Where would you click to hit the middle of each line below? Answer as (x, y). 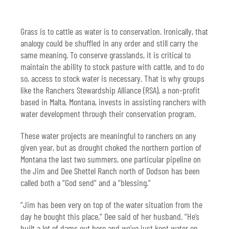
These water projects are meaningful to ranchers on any (108, 136)
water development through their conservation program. (108, 114)
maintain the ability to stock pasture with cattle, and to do (112, 67)
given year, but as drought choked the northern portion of (111, 147)
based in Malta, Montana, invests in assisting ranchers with (113, 102)
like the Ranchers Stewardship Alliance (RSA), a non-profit (110, 90)
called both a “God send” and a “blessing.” (86, 183)
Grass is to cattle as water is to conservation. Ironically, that (114, 31)
